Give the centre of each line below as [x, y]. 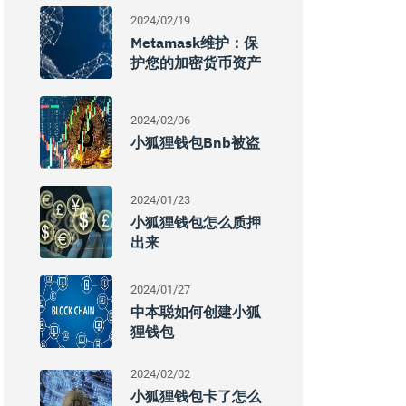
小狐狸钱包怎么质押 [196, 222]
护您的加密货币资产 [196, 63]
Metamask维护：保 [194, 43]
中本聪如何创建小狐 [196, 312]
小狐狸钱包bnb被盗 [195, 142]
